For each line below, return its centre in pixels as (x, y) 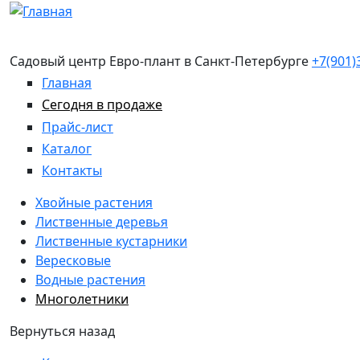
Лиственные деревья (102, 221)
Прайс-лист (78, 127)
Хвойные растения (94, 202)
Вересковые (73, 260)
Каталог (67, 148)
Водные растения (90, 279)
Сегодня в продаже (102, 105)
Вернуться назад (62, 331)
